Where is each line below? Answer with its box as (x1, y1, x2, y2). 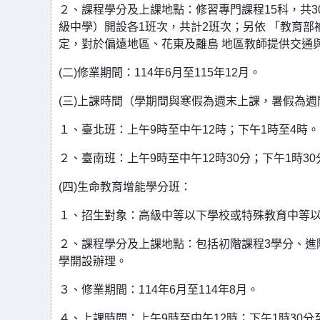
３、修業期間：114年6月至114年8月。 (59, 284, 259, 296)
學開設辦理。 (59, 255, 127, 267)
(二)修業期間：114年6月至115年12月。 (59, 66, 261, 79)
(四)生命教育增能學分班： (59, 181, 191, 193)
